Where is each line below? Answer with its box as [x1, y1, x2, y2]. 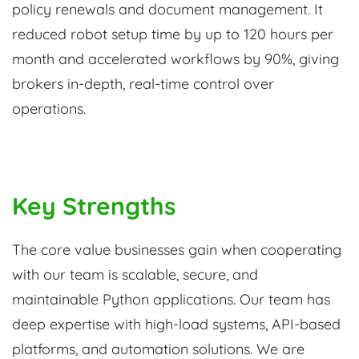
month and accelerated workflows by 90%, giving [12, 50, 339, 69]
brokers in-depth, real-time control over [12, 75, 274, 94]
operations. [12, 99, 86, 119]
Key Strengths [12, 191, 175, 222]
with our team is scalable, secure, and [12, 265, 258, 284]
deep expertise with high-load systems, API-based [12, 315, 341, 334]
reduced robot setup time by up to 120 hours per [12, 25, 333, 44]
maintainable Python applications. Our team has [12, 290, 330, 309]
